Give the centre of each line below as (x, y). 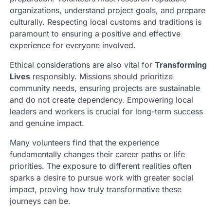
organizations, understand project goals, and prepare (108, 10)
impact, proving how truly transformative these (96, 189)
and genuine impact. (47, 123)
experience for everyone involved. (73, 45)
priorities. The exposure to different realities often (100, 166)
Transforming (181, 65)
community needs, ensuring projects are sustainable (105, 88)
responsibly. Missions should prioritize (101, 76)
